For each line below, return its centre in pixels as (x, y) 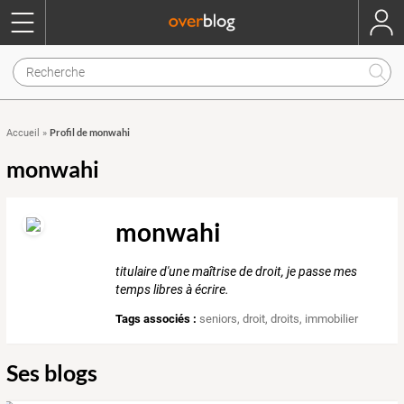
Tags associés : (156, 319)
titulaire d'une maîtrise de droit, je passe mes (237, 272)
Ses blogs (52, 372)
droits (285, 319)
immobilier (332, 319)
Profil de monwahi (90, 132)
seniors (219, 319)
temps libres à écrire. (173, 290)
